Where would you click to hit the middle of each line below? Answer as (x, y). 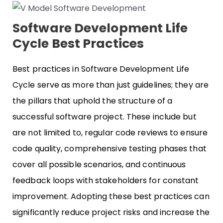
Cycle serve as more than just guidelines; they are (111, 85)
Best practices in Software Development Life (101, 69)
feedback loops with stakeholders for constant (106, 180)
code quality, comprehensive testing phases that (110, 148)
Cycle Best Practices (78, 43)
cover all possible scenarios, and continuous (99, 164)
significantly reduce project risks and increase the (111, 212)
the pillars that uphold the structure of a (93, 101)
